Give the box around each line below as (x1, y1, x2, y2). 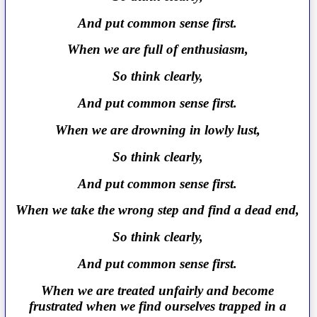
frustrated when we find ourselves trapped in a (28, 298, 287, 313)
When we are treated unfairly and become (41, 282, 275, 298)
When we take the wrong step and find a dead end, (16, 202, 300, 218)
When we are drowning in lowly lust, (54, 122, 260, 137)
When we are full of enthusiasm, (67, 42, 248, 57)
